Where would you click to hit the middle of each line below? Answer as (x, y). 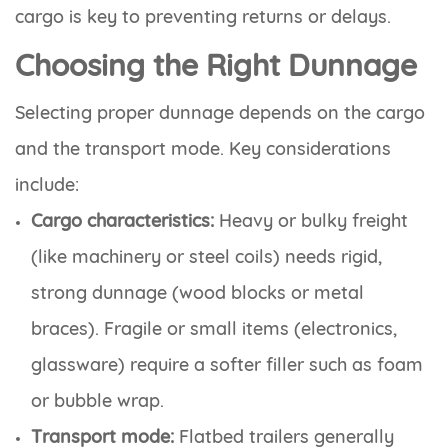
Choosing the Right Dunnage (216, 65)
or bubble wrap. (97, 401)
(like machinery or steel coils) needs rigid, (206, 257)
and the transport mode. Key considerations (203, 149)
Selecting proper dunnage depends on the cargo (220, 113)
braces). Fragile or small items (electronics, (214, 329)
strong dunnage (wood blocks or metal (197, 293)
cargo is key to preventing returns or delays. (203, 17)
